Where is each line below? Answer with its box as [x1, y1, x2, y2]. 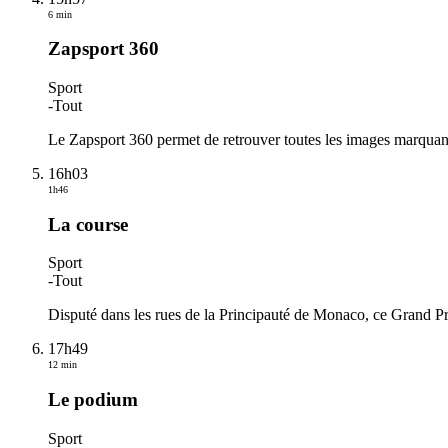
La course [48, 213, 128, 235]
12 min [48, 359, 77, 371]
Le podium [48, 389, 138, 411]
